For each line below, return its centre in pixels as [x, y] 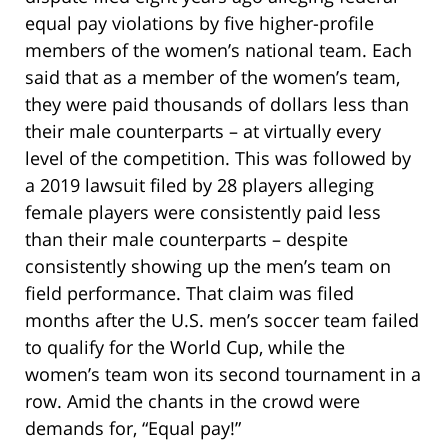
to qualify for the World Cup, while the [185, 346]
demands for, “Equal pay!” [133, 427]
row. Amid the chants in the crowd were [192, 400]
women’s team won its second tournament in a [223, 373]
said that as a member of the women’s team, [212, 76]
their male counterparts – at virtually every [203, 130]
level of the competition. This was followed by [218, 157]
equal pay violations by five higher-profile [199, 22]
